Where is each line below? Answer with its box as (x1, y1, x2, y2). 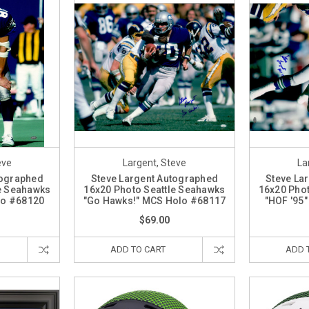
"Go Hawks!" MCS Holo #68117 (83, 195, 226, 206)
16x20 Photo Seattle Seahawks (83, 183, 226, 195)
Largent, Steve (122, 157, 186, 168)
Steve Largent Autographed (90, 172, 219, 184)
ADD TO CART (110, 243, 166, 255)
